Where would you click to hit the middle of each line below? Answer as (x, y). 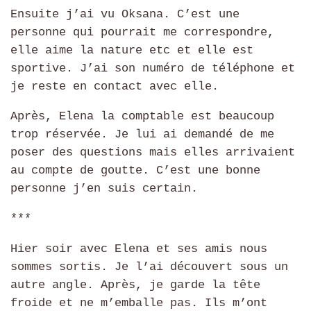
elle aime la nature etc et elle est (132, 50)
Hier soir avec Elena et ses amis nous (139, 249)
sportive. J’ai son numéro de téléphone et (153, 68)
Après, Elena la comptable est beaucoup (142, 117)
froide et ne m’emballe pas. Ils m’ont (139, 303)
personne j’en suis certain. (104, 189)
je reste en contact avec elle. (115, 86)
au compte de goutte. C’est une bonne (135, 171)
